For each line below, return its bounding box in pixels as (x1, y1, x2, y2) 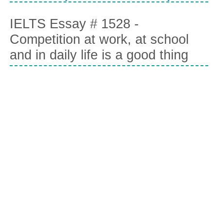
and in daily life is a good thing (10, 48, 188, 63)
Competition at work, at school (10, 32, 189, 47)
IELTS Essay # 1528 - (10, 17, 139, 32)
